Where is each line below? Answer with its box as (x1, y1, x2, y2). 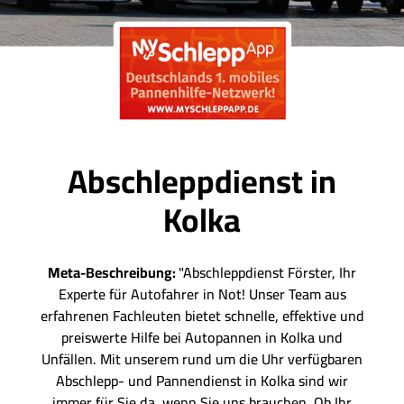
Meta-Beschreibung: (48, 259, 179, 287)
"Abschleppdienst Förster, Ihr (179, 259, 356, 287)
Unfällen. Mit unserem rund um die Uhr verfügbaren (41, 345, 363, 373)
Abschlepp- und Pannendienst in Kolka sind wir (56, 367, 348, 395)
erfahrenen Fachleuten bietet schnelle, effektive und (40, 302, 364, 330)
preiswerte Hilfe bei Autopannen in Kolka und (61, 324, 343, 352)
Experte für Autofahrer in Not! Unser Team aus (58, 280, 346, 308)
